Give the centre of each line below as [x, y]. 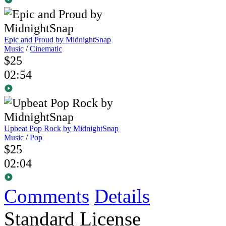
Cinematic [46, 49]
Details [122, 196]
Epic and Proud [29, 40]
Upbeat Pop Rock [33, 129]
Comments [47, 196]
